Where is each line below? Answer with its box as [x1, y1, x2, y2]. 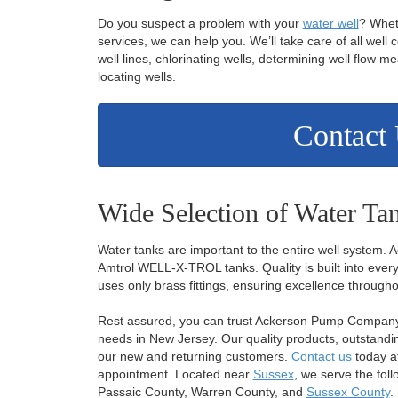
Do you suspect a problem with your [97, 15, 303, 30]
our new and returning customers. [97, 348, 291, 363]
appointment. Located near [97, 366, 253, 381]
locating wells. [97, 68, 176, 84]
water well [302, 15, 359, 30]
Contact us [291, 348, 352, 363]
